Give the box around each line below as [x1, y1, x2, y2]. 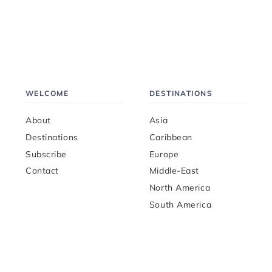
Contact [25, 165, 59, 177]
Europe [149, 148, 179, 160]
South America [149, 199, 212, 211]
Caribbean [149, 132, 192, 143]
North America [149, 182, 211, 194]
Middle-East [149, 165, 200, 177]
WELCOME [25, 89, 69, 98]
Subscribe [25, 148, 67, 160]
